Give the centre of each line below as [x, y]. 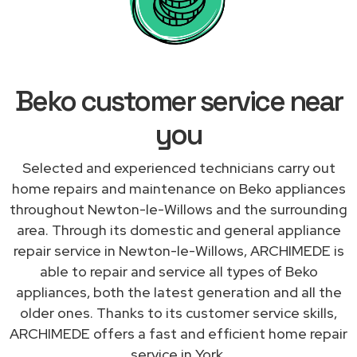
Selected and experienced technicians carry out [178, 167]
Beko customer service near [178, 101]
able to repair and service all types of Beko [178, 271]
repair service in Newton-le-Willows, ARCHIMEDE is [178, 250]
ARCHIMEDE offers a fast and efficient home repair [178, 333]
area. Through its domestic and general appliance [178, 229]
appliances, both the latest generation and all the [178, 292]
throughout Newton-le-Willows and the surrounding [178, 209]
